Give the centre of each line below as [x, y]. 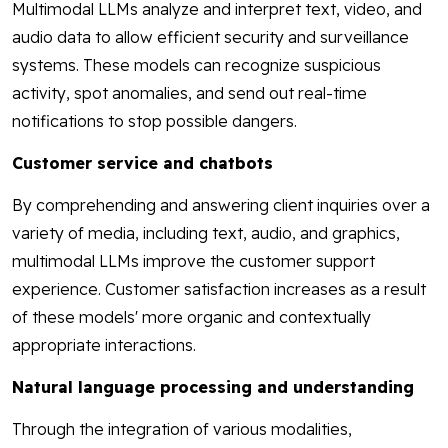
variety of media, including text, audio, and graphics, [206, 233]
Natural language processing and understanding [213, 387]
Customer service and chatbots [142, 163]
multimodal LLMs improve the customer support [193, 261]
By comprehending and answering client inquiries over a [221, 205]
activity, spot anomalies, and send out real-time [189, 93]
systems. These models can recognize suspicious [196, 65]
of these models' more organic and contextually [191, 317]
